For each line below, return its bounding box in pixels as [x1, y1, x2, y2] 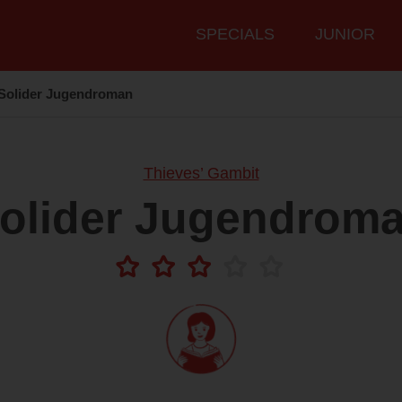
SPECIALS [196, 25, 275, 44]
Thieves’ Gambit [143, 164, 259, 183]
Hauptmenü [177, 15, 260, 34]
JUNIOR [315, 25, 375, 44]
